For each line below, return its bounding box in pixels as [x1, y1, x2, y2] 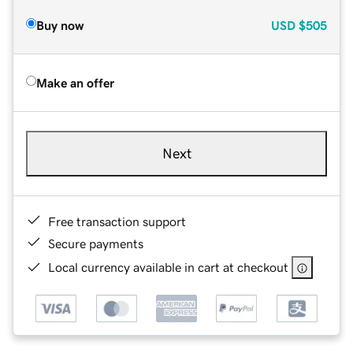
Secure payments [48, 236, 143, 250]
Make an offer [36, 76, 114, 89]
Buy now [36, 18, 84, 32]
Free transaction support [48, 214, 186, 228]
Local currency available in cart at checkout [48, 260, 288, 273]
